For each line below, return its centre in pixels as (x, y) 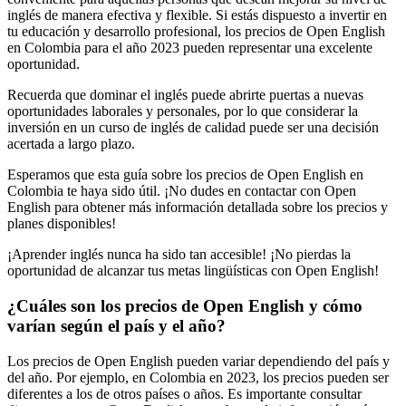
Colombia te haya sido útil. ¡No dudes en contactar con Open (182, 191)
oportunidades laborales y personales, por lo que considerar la (183, 111)
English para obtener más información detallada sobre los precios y (198, 208)
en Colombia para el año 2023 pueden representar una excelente (190, 48)
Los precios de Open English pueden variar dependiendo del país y (198, 361)
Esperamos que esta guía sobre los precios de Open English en (185, 175)
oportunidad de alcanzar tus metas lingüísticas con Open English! (193, 271)
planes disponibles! (62, 224)
